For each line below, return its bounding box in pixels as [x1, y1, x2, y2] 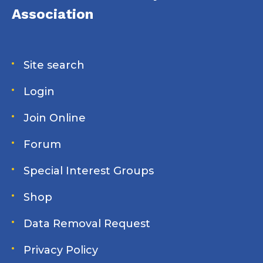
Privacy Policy [23, 243, 98, 257]
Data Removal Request [23, 217, 150, 230]
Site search [23, 58, 85, 72]
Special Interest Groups [23, 164, 154, 177]
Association [12, 5, 93, 22]
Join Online [23, 111, 86, 124]
